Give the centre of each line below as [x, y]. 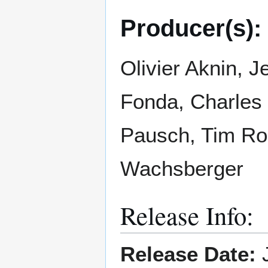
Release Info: [187, 215]
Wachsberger [182, 169]
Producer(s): [191, 28]
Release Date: [188, 254]
